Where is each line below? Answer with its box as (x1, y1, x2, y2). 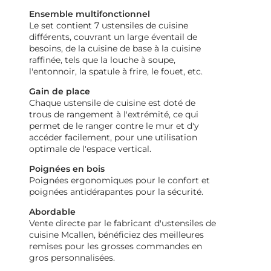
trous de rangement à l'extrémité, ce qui (29, 109, 198, 120)
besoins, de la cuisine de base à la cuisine (29, 43, 201, 54)
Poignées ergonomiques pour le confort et (29, 175, 210, 186)
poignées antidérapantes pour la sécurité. (29, 186, 203, 198)
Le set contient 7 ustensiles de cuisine (29, 20, 188, 31)
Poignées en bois (29, 163, 105, 175)
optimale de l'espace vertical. (29, 143, 151, 155)
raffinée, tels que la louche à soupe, (29, 54, 175, 66)
